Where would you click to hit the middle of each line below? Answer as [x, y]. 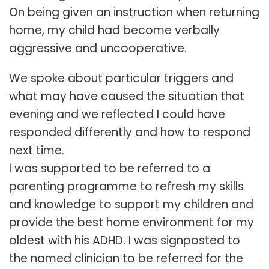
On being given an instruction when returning [134, 13]
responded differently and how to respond [130, 133]
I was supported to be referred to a [110, 169]
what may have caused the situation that [127, 97]
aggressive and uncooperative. [98, 49]
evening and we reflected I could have [117, 115]
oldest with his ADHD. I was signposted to [125, 241]
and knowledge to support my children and [131, 205]
